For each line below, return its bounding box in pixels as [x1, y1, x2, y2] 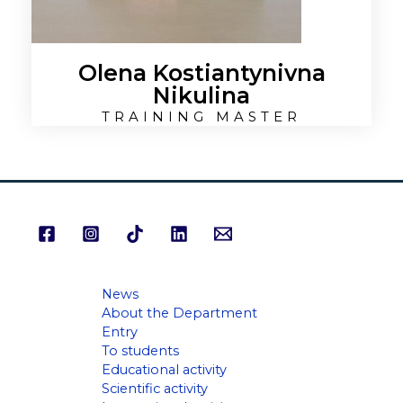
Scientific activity [101, 381, 208, 397]
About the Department [101, 305, 257, 321]
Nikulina [153, 82, 250, 109]
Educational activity [101, 362, 227, 378]
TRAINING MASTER [102, 108, 301, 125]
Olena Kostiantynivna [77, 59, 326, 86]
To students [101, 343, 179, 359]
